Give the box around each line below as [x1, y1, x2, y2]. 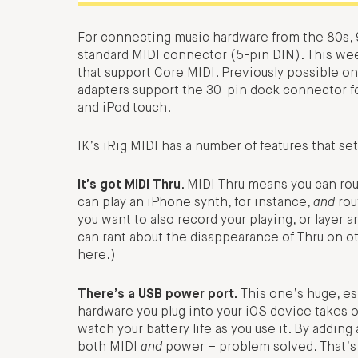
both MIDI [78, 340, 141, 354]
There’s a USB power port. [78, 288, 237, 301]
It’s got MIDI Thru [78, 179, 181, 193]
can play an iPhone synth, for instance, [78, 197, 313, 210]
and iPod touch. [78, 101, 171, 115]
